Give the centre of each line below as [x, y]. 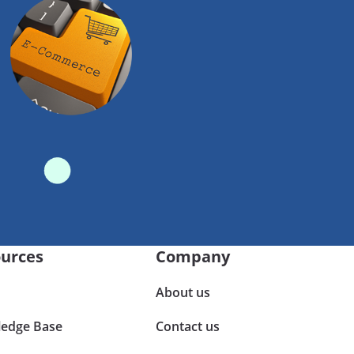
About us [183, 292]
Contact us [188, 326]
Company [193, 256]
